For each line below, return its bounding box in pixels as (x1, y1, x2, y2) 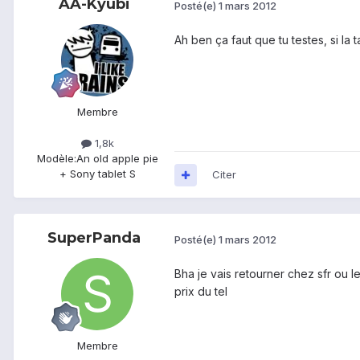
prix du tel (174, 284, 227, 299)
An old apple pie (76, 152, 158, 166)
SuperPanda (47, 229, 141, 247)
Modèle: (36, 152, 76, 166)
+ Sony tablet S (59, 167, 136, 181)
